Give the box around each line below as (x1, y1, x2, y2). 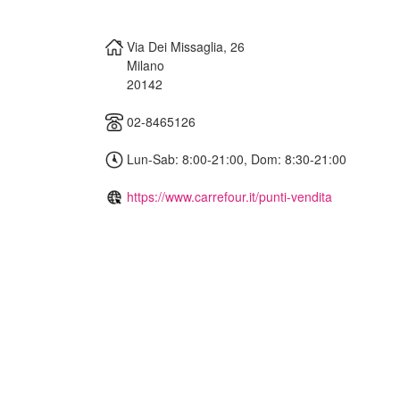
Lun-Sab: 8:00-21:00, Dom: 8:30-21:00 (123, 149, 346, 168)
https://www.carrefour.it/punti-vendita (127, 187, 332, 205)
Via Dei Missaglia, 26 (127, 37, 245, 55)
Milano (127, 55, 164, 74)
